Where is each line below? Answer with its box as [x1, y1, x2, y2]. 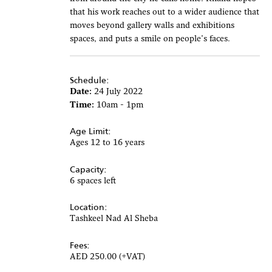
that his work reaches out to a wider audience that [69, 8, 259, 17]
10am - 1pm [96, 101, 143, 110]
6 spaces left [69, 176, 116, 186]
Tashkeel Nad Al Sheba [69, 214, 158, 224]
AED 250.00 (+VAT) [69, 252, 145, 262]
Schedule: [69, 73, 109, 87]
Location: [69, 200, 107, 214]
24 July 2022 [93, 87, 143, 97]
